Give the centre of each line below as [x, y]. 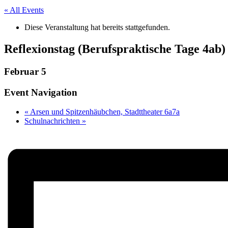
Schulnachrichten [53, 121]
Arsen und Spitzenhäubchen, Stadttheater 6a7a [104, 112]
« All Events [24, 10]
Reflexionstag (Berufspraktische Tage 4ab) [115, 49]
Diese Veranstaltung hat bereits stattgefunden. [97, 27]
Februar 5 [25, 71]
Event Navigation [41, 92]
